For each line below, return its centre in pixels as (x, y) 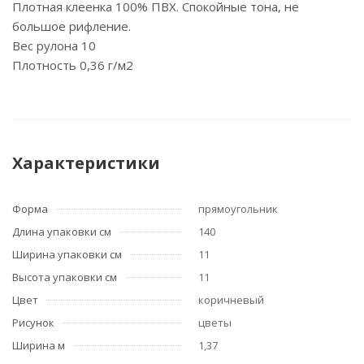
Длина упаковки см (62, 232)
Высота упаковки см (65, 277)
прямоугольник (238, 209)
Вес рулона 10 (54, 45)
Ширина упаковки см (67, 254)
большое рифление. (71, 26)
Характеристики (86, 163)
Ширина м (39, 345)
